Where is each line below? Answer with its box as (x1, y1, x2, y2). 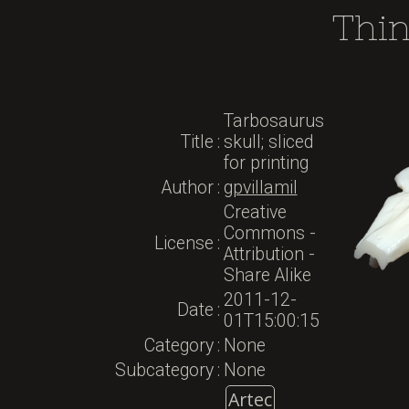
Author (161, 176, 214, 198)
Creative (223, 201, 287, 223)
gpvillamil (223, 176, 298, 198)
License (153, 232, 214, 254)
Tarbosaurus (223, 110, 324, 131)
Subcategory (114, 359, 214, 381)
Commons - (223, 222, 316, 244)
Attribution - (223, 243, 315, 265)
